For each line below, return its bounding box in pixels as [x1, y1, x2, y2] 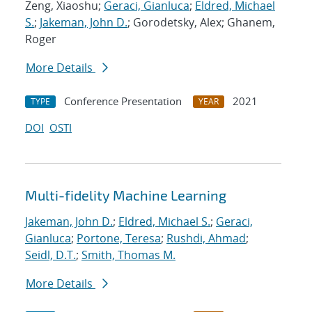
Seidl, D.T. [25, 247, 76, 263]
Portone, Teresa [77, 231, 161, 247]
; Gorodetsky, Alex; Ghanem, [127, 15, 275, 31]
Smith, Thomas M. [81, 247, 175, 263]
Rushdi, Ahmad [166, 231, 246, 247]
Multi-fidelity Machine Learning [25, 187, 226, 204]
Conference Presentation [64, 94, 182, 109]
